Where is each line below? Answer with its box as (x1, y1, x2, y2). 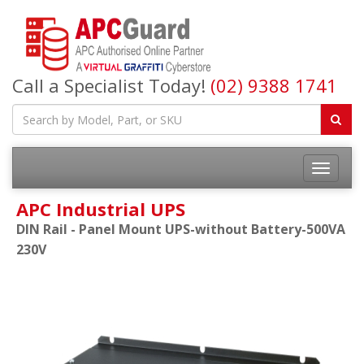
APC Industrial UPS (16, 197, 185, 221)
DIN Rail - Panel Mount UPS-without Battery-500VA (16, 220, 345, 238)
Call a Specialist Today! (12, 73, 210, 97)
